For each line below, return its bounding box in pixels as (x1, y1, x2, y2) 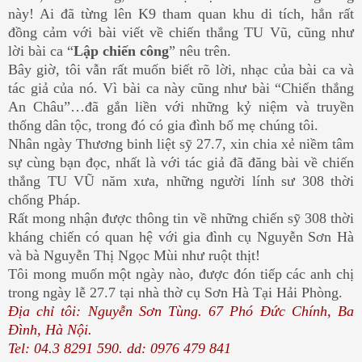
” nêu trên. (169, 43, 231, 60)
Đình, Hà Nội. (8, 322, 92, 339)
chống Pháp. (8, 192, 81, 208)
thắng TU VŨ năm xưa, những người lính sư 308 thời (8, 173, 354, 190)
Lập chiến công (74, 43, 169, 60)
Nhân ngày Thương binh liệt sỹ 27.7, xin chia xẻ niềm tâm (8, 136, 354, 153)
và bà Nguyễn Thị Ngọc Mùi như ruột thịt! (8, 247, 260, 264)
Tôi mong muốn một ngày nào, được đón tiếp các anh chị (8, 266, 354, 283)
